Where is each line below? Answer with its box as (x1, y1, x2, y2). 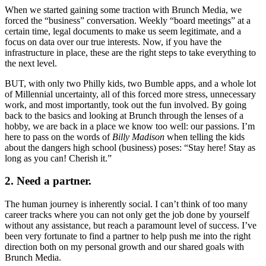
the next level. (5, 58, 57, 68)
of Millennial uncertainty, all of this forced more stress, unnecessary (5, 88, 256, 99)
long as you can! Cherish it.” (5, 153, 112, 163)
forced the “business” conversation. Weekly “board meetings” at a (5, 15, 251, 26)
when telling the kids (164, 131, 245, 142)
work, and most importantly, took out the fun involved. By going (5, 99, 246, 110)
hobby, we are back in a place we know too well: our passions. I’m (5, 121, 255, 131)
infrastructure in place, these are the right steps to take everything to (5, 47, 256, 58)
